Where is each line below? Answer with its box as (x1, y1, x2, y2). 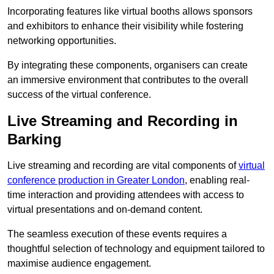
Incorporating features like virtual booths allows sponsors (7, 6, 253, 17)
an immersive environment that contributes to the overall (7, 75, 248, 86)
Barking (7, 131, 62, 148)
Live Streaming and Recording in (7, 113, 238, 130)
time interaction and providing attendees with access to (7, 190, 244, 201)
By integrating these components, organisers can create (7, 60, 248, 71)
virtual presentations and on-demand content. (7, 204, 202, 215)
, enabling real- (185, 175, 250, 186)
